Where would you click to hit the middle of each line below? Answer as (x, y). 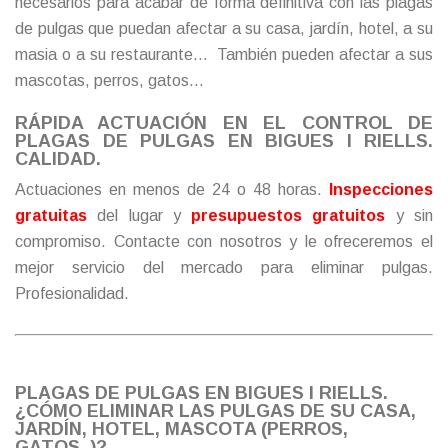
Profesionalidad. (72, 293)
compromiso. (64, 241)
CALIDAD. (58, 158)
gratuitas (51, 215)
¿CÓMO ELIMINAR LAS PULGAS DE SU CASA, (215, 410)
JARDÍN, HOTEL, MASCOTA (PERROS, (181, 428)
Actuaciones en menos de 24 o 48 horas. (172, 189)
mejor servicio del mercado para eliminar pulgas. (224, 267)
